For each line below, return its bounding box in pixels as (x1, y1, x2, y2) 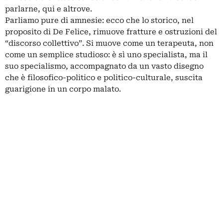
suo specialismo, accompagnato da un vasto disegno (5, 62, 204, 71)
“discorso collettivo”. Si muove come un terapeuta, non (5, 39, 214, 48)
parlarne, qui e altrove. (5, 4, 92, 14)
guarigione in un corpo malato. (5, 85, 121, 94)
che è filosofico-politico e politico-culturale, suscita (5, 73, 203, 83)
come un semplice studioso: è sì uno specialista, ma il (5, 50, 208, 60)
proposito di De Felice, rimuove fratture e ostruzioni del (5, 27, 217, 37)
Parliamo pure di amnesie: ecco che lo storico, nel (5, 16, 194, 25)
